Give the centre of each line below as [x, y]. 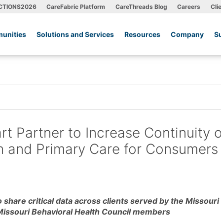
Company [187, 34]
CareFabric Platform [76, 6]
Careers [189, 6]
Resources [143, 34]
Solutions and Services [75, 34]
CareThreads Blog [141, 6]
